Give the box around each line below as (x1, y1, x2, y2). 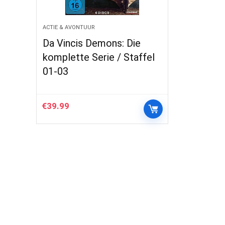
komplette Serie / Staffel (43, 51, 155, 63)
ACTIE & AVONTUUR (43, 24, 95, 31)
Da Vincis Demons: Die (43, 37, 141, 49)
